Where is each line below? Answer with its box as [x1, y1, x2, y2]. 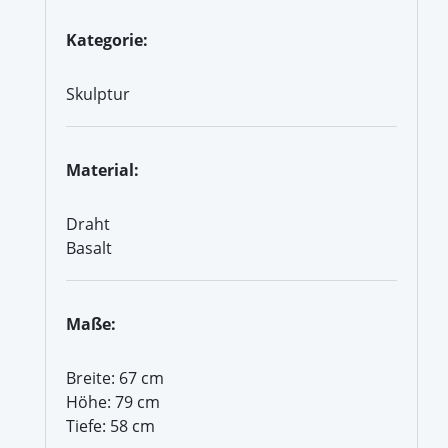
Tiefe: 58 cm [66, 414, 155, 437]
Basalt [66, 236, 112, 259]
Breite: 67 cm [66, 366, 164, 389]
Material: [66, 158, 139, 181]
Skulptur [66, 82, 130, 105]
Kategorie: [66, 28, 148, 51]
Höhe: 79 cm [66, 390, 160, 413]
